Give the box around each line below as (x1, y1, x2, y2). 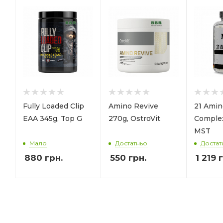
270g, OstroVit (109, 113, 160, 123)
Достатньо (115, 139, 147, 147)
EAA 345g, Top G (23, 113, 82, 123)
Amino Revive (109, 101, 158, 111)
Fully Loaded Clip (23, 101, 84, 111)
